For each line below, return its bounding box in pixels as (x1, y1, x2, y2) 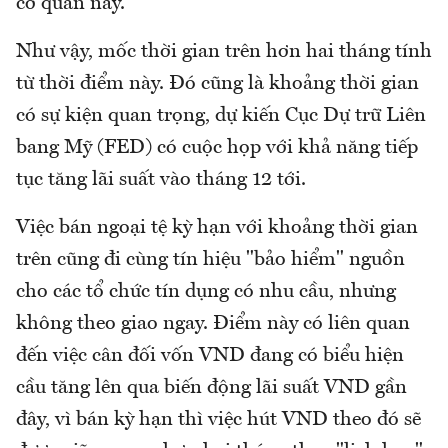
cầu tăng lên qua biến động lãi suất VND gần (16, 378, 407, 399)
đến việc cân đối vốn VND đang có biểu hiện (16, 346, 404, 367)
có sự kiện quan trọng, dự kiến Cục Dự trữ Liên (16, 106, 426, 127)
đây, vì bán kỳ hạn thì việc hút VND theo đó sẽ (16, 410, 421, 431)
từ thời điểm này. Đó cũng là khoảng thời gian (16, 74, 419, 95)
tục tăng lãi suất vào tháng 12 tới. (16, 170, 306, 191)
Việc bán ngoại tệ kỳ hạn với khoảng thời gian (16, 218, 418, 239)
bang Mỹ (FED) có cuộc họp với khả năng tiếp (16, 138, 418, 159)
